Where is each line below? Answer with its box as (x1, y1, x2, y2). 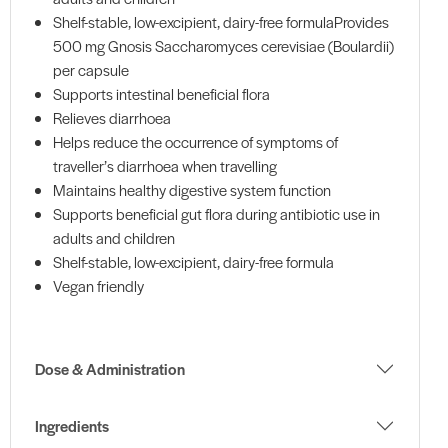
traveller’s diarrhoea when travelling (53, 155, 277, 177)
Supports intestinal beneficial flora (53, 83, 270, 105)
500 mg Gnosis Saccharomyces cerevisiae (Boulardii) (53, 35, 394, 57)
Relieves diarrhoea (53, 107, 171, 129)
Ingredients (34, 415, 109, 437)
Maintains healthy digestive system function (53, 179, 331, 201)
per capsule (53, 59, 129, 81)
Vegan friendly (53, 275, 144, 297)
